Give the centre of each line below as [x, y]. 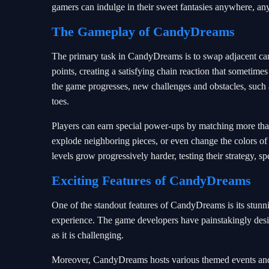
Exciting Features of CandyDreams [151, 180]
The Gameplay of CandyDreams [143, 32]
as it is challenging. [88, 235]
